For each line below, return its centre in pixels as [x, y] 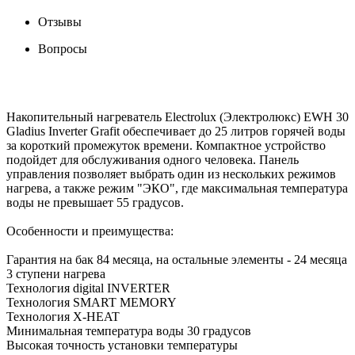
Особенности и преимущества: [90, 231]
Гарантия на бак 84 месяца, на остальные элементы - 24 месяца [177, 259]
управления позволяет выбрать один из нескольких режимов [171, 174]
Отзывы [60, 21]
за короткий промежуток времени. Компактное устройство [166, 145]
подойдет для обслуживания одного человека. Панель [153, 159]
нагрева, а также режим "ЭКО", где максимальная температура [177, 188]
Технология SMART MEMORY [92, 302]
